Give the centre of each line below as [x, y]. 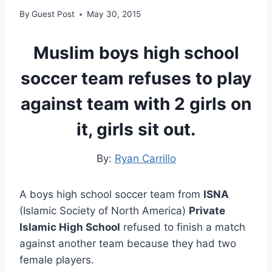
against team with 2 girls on [136, 104]
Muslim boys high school [136, 53]
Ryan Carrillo [145, 159]
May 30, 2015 [114, 14]
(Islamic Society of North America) [104, 211]
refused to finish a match [183, 227]
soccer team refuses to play [136, 79]
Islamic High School [70, 227]
